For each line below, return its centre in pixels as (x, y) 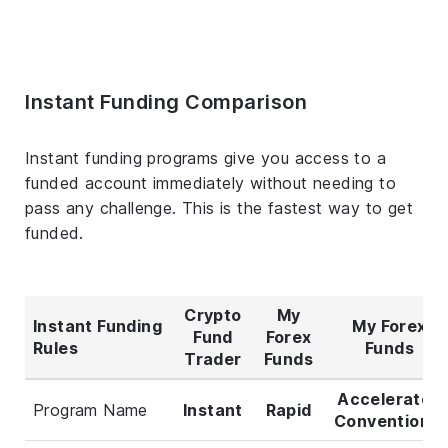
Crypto (213, 314)
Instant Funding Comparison (166, 101)
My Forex (389, 325)
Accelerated (389, 398)
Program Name (90, 409)
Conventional (389, 420)
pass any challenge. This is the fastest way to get (219, 207)
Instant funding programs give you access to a (205, 157)
